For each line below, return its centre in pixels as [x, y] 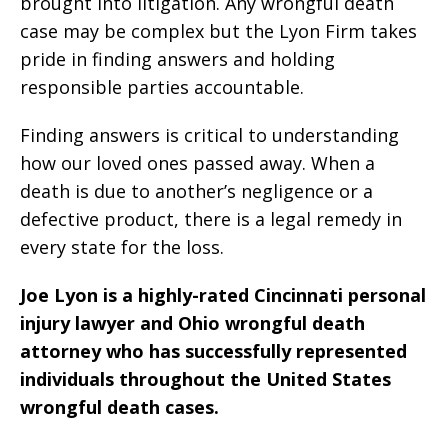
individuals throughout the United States [205, 379]
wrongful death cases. [119, 407]
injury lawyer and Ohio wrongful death [192, 323]
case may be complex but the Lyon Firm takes [218, 31]
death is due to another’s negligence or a [196, 191]
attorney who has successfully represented [213, 351]
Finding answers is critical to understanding [209, 135]
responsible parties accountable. [162, 87]
